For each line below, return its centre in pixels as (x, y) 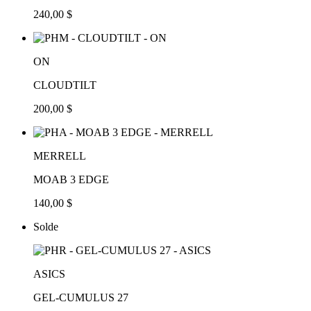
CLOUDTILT (65, 85)
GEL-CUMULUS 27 (81, 297)
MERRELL (60, 155)
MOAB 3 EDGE (71, 179)
